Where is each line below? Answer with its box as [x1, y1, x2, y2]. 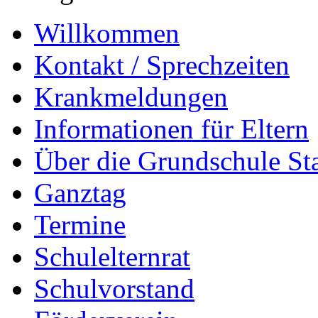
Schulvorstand [34, 273, 194, 304]
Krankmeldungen [34, 82, 228, 112]
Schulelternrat [34, 241, 190, 272]
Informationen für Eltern [34, 114, 309, 144]
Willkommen [34, 18, 180, 48]
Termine [34, 209, 126, 240]
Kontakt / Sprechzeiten [34, 50, 290, 80]
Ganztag [34, 177, 126, 208]
